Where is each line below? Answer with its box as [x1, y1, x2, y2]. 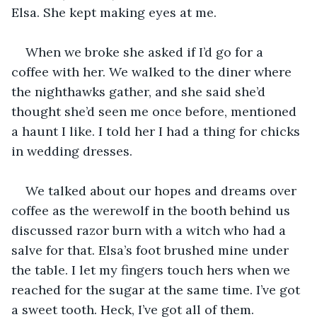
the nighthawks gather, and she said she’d [11, 83, 269, 100]
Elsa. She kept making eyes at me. [11, 4, 217, 21]
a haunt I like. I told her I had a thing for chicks [11, 122, 304, 139]
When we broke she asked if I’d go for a [25, 43, 267, 60]
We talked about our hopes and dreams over [25, 182, 300, 199]
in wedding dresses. [11, 142, 136, 159]
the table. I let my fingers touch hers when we [11, 261, 294, 278]
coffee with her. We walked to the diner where [11, 63, 295, 80]
